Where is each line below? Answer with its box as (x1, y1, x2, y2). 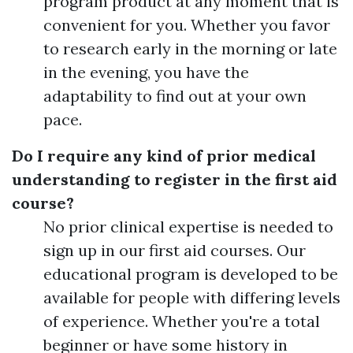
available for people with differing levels (43, 287, 340, 307)
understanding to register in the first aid (12, 169, 337, 189)
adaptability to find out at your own (43, 85, 307, 106)
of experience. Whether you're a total (43, 310, 320, 331)
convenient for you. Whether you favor (43, 14, 330, 35)
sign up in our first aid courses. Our (43, 240, 306, 260)
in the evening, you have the (43, 61, 249, 82)
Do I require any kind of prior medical (12, 145, 316, 165)
